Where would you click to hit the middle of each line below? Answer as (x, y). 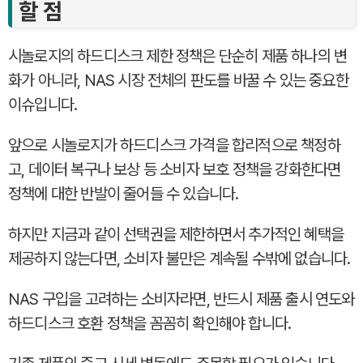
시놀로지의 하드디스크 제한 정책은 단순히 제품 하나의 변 (178, 56)
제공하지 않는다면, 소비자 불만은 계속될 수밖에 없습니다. (179, 258)
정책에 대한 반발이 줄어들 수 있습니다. (124, 193)
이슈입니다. (43, 104)
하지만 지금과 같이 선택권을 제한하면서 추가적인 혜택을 (176, 234)
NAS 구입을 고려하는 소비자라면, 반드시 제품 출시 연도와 (181, 299)
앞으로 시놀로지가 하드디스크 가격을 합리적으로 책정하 (174, 145)
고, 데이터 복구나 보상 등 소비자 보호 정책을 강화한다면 (175, 169)
